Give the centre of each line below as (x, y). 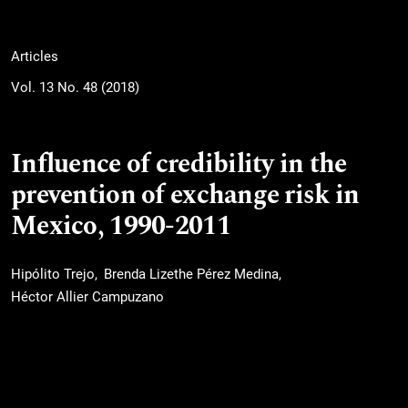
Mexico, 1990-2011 (121, 226)
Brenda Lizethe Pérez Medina (191, 274)
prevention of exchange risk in (185, 195)
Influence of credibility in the (179, 164)
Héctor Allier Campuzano (87, 297)
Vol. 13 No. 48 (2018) (75, 87)
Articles (35, 57)
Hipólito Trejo (53, 274)
